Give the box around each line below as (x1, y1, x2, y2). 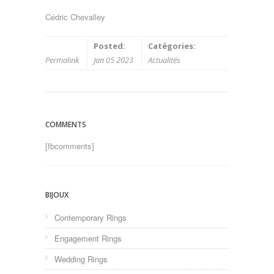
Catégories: (148, 40, 196, 52)
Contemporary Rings (54, 212, 127, 224)
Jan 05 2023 (94, 54, 133, 66)
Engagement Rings (54, 232, 122, 245)
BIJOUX (45, 190, 68, 201)
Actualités (148, 54, 180, 66)
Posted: (94, 40, 125, 52)
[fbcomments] (45, 140, 94, 152)
